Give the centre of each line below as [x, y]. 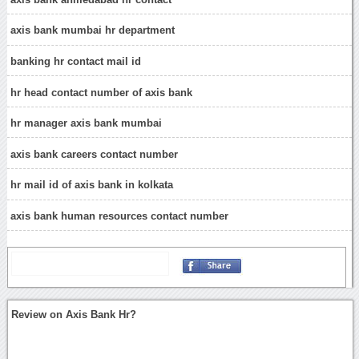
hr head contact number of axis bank [102, 92]
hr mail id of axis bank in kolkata [92, 185]
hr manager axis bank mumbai [87, 123]
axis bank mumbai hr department [93, 30]
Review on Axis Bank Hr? [74, 315]
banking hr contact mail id [76, 61]
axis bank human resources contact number [120, 216]
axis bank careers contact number [95, 154]
